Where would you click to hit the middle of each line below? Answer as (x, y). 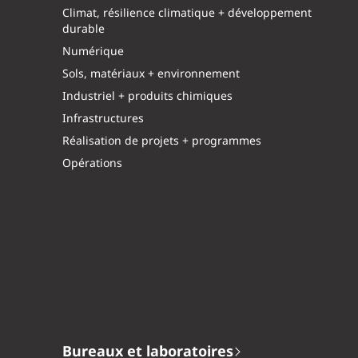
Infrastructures (103, 119)
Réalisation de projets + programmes (162, 141)
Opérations (93, 163)
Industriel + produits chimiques (148, 96)
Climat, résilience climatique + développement (187, 13)
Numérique (93, 52)
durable (84, 29)
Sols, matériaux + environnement (151, 74)
